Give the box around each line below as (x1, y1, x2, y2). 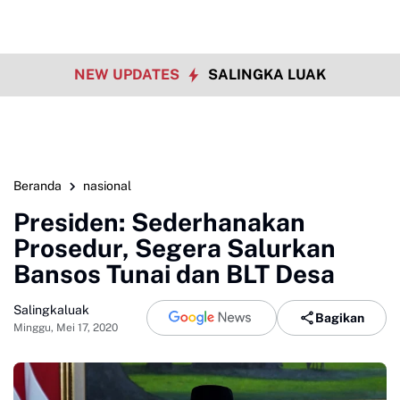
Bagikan (315, 310, 364, 325)
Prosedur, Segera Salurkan (13, 233, 336, 262)
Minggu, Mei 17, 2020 (13, 321, 118, 334)
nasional (83, 179, 131, 193)
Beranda (13, 179, 62, 193)
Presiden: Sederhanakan (13, 207, 305, 237)
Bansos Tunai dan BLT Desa (13, 259, 335, 288)
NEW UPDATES (74, 66, 183, 83)
